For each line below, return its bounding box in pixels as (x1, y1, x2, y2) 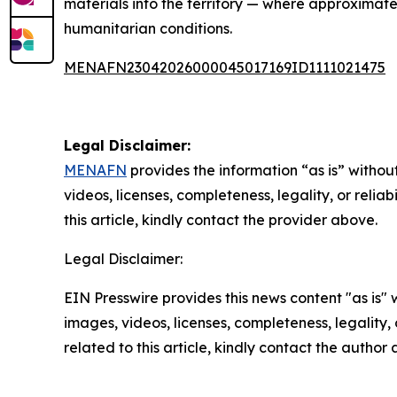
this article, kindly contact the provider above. (64, 211, 378, 229)
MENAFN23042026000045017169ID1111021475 (64, 58, 385, 76)
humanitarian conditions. (64, 19, 232, 37)
